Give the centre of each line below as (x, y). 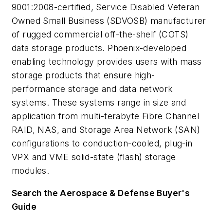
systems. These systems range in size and (99, 103)
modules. (31, 171)
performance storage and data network (92, 89)
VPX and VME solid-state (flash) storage (94, 157)
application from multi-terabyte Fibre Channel (105, 116)
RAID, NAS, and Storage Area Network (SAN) (106, 130)
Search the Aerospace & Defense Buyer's (101, 193)
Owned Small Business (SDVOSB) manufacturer (109, 21)
